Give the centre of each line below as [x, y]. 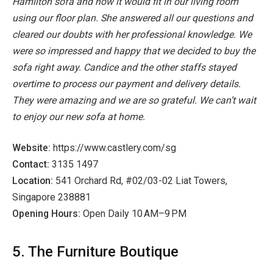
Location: [34, 181]
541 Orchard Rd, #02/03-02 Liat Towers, [141, 181]
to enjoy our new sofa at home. [79, 116]
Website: [33, 148]
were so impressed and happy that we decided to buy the [134, 51]
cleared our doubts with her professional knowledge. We [132, 34]
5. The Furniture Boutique [95, 252]
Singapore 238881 [51, 197]
